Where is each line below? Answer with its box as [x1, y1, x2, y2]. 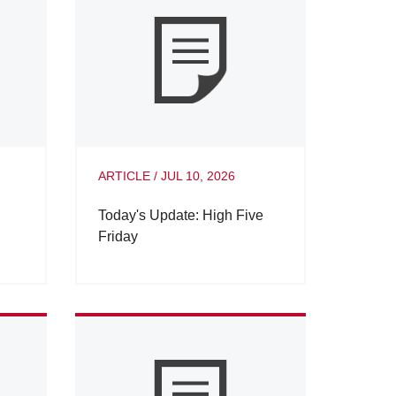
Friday [97, 228, 138, 244]
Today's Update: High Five [97, 207, 263, 223]
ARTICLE [97, 168, 150, 183]
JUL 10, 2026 [160, 168, 235, 183]
